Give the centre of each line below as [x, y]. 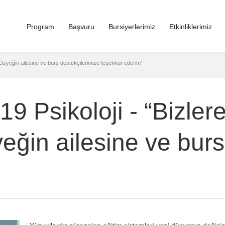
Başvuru [81, 27]
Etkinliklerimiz [191, 27]
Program [40, 27]
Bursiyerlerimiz [132, 27]
